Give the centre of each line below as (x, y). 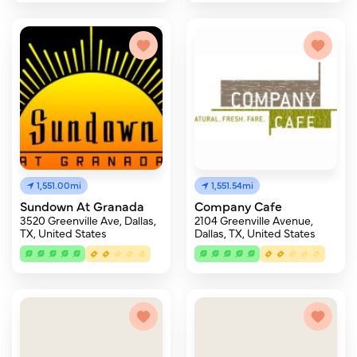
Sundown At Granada (82, 206)
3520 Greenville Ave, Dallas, (88, 220)
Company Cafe (238, 206)
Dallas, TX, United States (255, 233)
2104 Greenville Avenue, (254, 220)
